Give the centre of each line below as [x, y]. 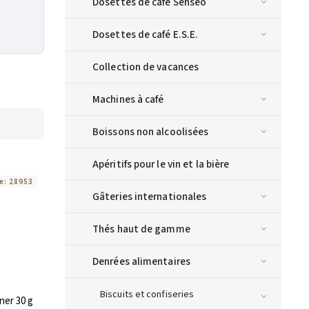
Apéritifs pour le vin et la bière [161, 165]
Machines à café [128, 100]
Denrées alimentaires [141, 262]
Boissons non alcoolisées [151, 132]
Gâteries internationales [150, 197]
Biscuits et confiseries [147, 295]
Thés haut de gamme [141, 229]
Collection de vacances [146, 67]
